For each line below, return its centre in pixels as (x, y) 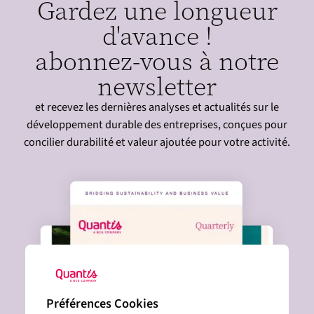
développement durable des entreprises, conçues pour (157, 124)
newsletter (157, 86)
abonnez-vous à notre (157, 61)
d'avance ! (157, 35)
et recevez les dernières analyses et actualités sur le (157, 107)
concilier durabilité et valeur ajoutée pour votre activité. (157, 142)
